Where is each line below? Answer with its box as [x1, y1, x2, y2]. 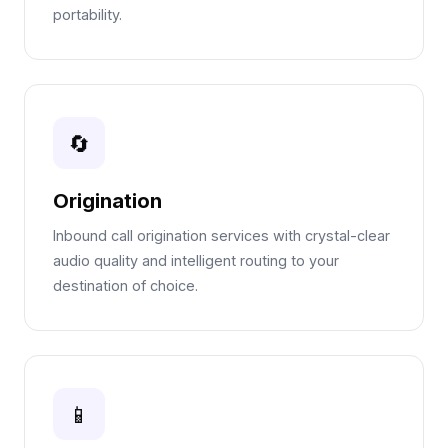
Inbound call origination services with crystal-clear [53, 227, 390, 244]
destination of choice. [53, 277, 198, 294]
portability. [53, 6, 122, 23]
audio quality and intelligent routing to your [53, 252, 339, 269]
